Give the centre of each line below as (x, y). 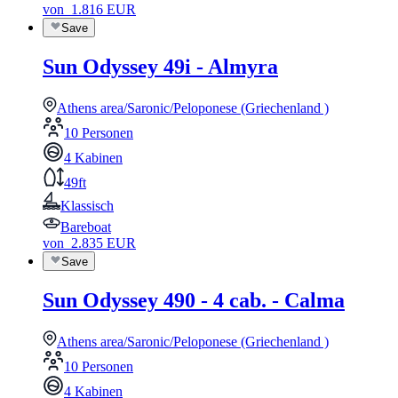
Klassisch (87, 206)
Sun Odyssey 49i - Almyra (160, 67)
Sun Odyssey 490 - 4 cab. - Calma (194, 301)
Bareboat (86, 227)
